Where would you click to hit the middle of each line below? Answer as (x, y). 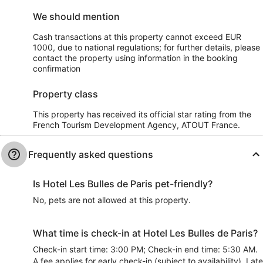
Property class (65, 94)
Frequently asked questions (91, 154)
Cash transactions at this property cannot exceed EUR (137, 37)
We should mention (76, 16)
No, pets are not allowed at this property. (112, 200)
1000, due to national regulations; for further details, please (146, 47)
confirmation (57, 68)
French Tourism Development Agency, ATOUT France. (136, 125)
